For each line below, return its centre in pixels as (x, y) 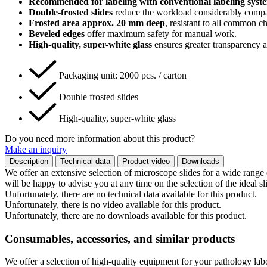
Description (29, 161)
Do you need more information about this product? (100, 138)
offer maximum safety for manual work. (161, 33)
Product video (146, 161)
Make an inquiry (36, 149)
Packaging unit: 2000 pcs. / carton (123, 75)
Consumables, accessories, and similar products (120, 238)
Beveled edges (57, 33)
